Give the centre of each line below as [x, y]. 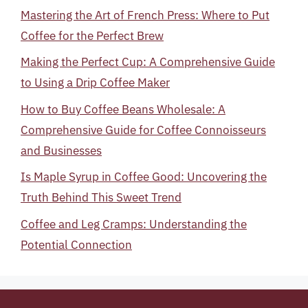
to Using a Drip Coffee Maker [95, 82]
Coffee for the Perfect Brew [92, 35]
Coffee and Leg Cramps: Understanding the [134, 224]
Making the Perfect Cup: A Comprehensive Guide [148, 62]
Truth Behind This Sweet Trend [101, 197]
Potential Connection [76, 244]
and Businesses [61, 150]
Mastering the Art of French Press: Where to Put [145, 15]
